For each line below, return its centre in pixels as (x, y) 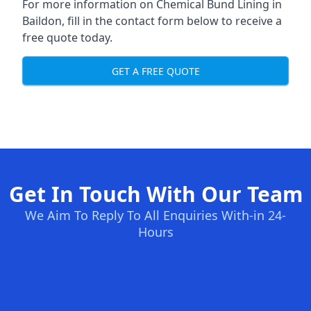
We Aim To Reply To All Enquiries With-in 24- (155, 215)
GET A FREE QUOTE (155, 71)
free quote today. (67, 37)
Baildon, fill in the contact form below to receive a (152, 21)
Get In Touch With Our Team (155, 194)
